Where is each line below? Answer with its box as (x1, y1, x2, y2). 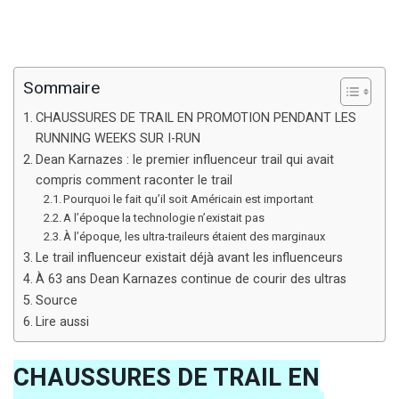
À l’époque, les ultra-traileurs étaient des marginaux (63, 227, 326, 245)
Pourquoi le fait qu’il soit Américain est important (63, 190, 314, 208)
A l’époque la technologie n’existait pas (63, 208, 265, 226)
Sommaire (23, 76, 100, 102)
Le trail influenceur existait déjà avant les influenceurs (35, 248, 343, 267)
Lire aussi (35, 312, 89, 331)
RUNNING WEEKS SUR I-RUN (35, 128, 200, 148)
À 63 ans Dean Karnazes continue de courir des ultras (35, 269, 346, 289)
